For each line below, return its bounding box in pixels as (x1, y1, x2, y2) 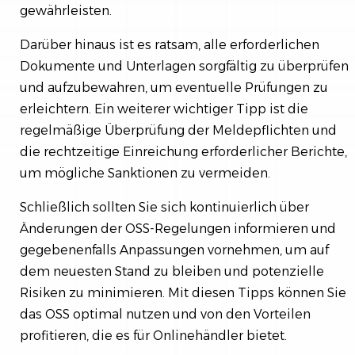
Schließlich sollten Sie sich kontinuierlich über (20, 199, 309, 215)
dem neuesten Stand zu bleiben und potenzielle (20, 263, 324, 279)
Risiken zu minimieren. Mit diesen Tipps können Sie (20, 284, 346, 300)
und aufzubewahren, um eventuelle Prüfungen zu (20, 79, 328, 95)
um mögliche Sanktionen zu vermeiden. (20, 165, 270, 181)
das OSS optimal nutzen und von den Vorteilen (20, 306, 311, 322)
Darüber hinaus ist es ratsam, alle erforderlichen (20, 36, 319, 52)
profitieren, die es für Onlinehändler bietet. (20, 327, 287, 343)
